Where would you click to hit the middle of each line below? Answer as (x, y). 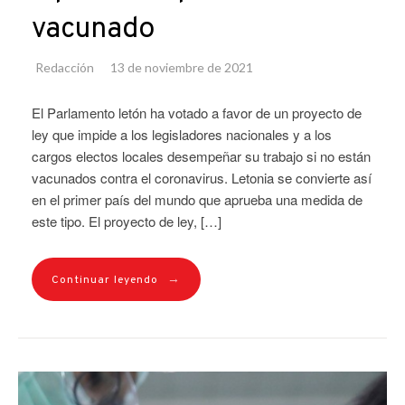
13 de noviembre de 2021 (182, 67)
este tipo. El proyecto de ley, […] (127, 221)
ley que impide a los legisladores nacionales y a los (182, 134)
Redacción (65, 67)
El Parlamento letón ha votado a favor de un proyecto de (197, 112)
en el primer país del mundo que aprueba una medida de (197, 199)
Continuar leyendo (105, 280)
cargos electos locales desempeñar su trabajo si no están (201, 155)
